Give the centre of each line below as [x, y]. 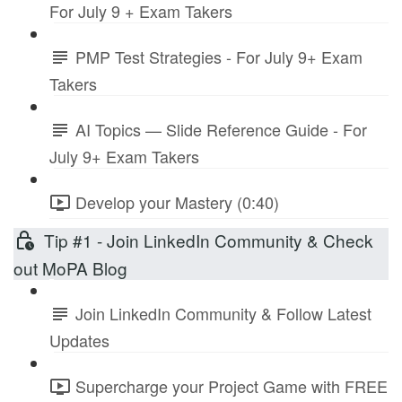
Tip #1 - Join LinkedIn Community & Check [209, 240]
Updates [79, 340]
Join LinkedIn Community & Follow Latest [223, 314]
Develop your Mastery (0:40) [177, 201]
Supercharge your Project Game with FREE [232, 385]
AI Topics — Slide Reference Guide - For [221, 130]
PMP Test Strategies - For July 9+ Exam [219, 57]
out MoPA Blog [70, 268]
